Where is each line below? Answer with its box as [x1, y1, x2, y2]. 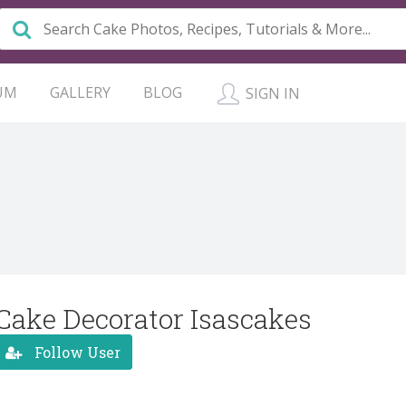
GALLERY [50, 82, 111, 102]
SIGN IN [242, 83, 300, 103]
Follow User [31, 342, 121, 362]
